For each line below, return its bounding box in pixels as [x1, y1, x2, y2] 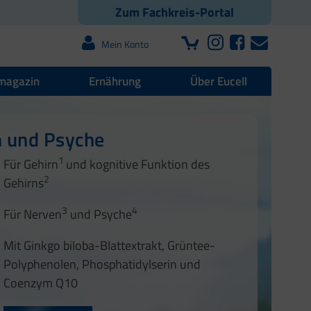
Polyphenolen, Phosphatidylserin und [3, 255, 201, 274]
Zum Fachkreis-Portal [115, 3, 234, 22]
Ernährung [88, 72, 141, 91]
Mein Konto [101, 37, 149, 52]
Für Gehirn [3, 155, 58, 174]
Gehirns [3, 174, 44, 193]
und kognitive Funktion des [65, 155, 210, 174]
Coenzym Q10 [3, 274, 78, 293]
